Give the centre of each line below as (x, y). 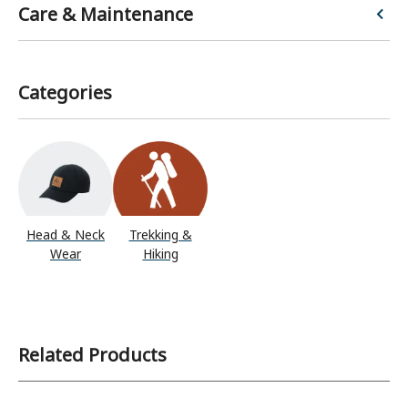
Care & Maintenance (106, 14)
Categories (65, 92)
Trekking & (160, 234)
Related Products (92, 354)
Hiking (160, 253)
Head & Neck (66, 234)
